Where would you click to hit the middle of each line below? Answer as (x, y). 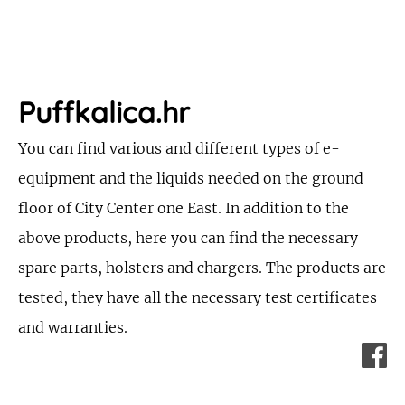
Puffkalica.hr (104, 113)
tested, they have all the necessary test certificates (198, 298)
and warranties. (73, 328)
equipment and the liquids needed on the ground (191, 179)
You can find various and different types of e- (179, 149)
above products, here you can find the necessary (188, 238)
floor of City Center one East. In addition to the (184, 208)
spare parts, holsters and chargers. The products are (202, 268)
